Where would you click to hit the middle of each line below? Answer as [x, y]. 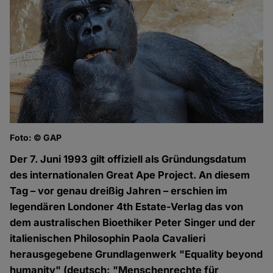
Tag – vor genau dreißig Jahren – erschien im [119, 191]
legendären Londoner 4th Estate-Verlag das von [127, 207]
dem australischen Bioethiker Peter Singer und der [133, 223]
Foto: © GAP [36, 138]
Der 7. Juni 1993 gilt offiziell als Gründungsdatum [128, 159]
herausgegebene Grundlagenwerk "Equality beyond [136, 254]
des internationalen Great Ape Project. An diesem [130, 175]
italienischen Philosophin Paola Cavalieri [108, 239]
